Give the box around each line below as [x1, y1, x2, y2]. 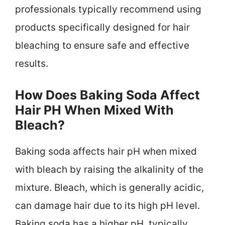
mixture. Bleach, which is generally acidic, [15, 181, 204, 193]
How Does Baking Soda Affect [15, 87, 200, 102]
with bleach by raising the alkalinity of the [15, 163, 203, 175]
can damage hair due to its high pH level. [15, 199, 200, 211]
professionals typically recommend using [15, 4, 201, 16]
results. [15, 58, 48, 70]
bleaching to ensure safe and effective [15, 40, 189, 52]
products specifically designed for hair [15, 22, 190, 34]
